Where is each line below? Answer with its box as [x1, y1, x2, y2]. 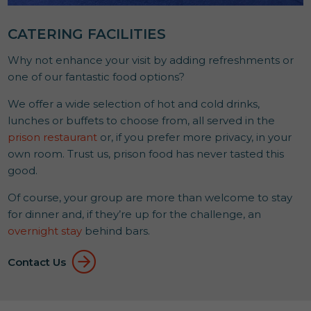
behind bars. [82, 224, 151, 238]
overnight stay [8, 224, 83, 238]
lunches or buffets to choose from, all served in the [8, 114, 276, 128]
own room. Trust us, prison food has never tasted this [8, 147, 285, 161]
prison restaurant [8, 131, 98, 144]
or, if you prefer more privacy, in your [97, 131, 292, 144]
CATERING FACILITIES [8, 26, 167, 43]
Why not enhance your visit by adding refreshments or [8, 53, 294, 67]
